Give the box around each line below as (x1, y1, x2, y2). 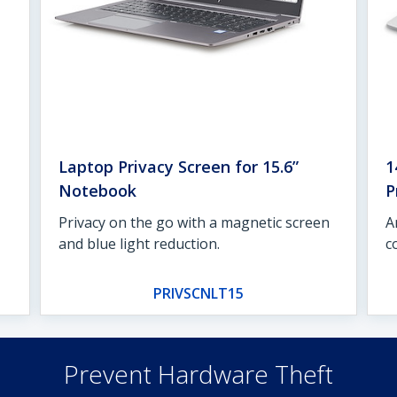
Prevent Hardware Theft (64, 356, 333, 391)
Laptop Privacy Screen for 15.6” (58, 155, 300, 177)
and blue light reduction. (58, 233, 221, 253)
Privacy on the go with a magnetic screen (58, 212, 331, 232)
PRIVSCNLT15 (153, 283, 244, 303)
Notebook (58, 179, 137, 201)
